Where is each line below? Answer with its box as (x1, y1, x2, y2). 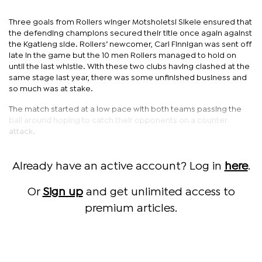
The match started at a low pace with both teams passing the (9, 105, 242, 113)
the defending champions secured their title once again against (9, 29, 252, 37)
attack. (9, 127, 37, 135)
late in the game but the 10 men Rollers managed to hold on (9, 51, 236, 59)
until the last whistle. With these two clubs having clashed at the (9, 63, 250, 70)
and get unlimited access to (82, 187, 235, 197)
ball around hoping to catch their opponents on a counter (9, 116, 227, 124)
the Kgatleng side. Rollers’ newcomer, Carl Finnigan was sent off (9, 40, 251, 48)
